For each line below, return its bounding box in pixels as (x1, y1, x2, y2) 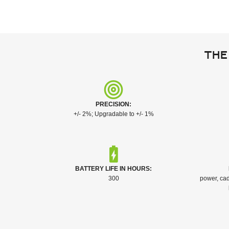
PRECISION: (96, 101, 131, 108)
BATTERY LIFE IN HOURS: (75, 165, 152, 172)
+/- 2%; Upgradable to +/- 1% (73, 110, 154, 118)
